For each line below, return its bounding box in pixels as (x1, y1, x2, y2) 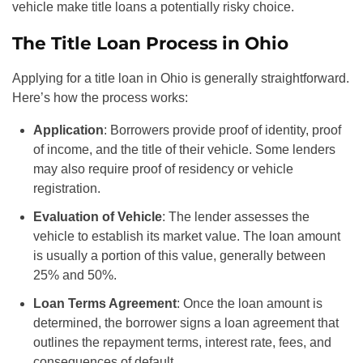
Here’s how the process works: (12, 90, 188, 105)
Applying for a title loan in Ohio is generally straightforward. (12, 70, 349, 85)
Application (32, 122, 104, 137)
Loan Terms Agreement (32, 297, 177, 311)
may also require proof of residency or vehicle (32, 161, 293, 176)
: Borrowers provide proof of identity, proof (103, 122, 341, 137)
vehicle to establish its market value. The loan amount (32, 228, 340, 243)
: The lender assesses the (161, 209, 310, 224)
